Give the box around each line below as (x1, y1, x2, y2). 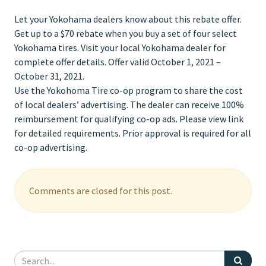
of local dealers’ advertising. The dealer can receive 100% (14, 98, 244, 110)
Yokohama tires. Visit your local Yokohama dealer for (14, 41, 226, 53)
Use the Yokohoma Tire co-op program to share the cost (14, 84, 243, 96)
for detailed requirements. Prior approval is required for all (14, 126, 251, 139)
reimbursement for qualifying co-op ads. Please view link (14, 112, 243, 125)
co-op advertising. (14, 141, 87, 153)
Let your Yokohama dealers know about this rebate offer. (14, 12, 242, 25)
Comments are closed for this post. (29, 184, 172, 197)
